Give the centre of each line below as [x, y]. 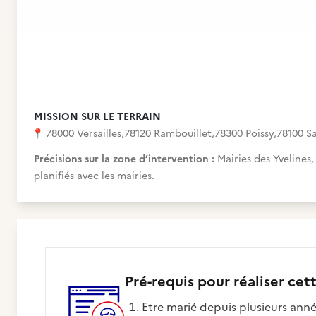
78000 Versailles [84, 134]
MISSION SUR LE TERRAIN [97, 117]
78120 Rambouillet [168, 134]
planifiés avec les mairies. [94, 176]
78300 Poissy [244, 134]
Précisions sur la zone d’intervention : [126, 159]
